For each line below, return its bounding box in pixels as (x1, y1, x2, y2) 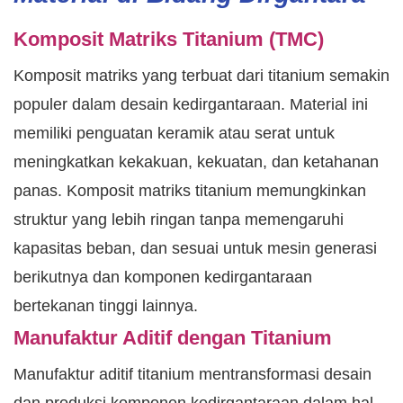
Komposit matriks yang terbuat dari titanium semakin (13, 67, 390, 85)
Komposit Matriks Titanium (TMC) (13, 28, 324, 51)
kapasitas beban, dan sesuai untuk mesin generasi (13, 239, 377, 258)
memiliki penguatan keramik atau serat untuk (13, 124, 335, 143)
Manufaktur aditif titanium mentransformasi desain (13, 365, 372, 384)
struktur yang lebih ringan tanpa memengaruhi (13, 210, 344, 229)
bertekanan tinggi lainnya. (13, 297, 198, 316)
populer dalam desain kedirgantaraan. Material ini (13, 95, 368, 114)
